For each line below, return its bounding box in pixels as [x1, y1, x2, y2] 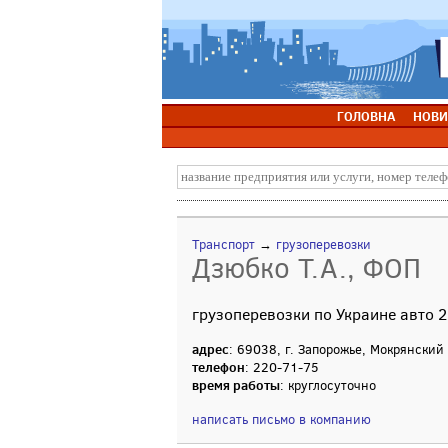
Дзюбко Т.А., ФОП [192, 250, 421, 287]
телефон [192, 358, 245, 376]
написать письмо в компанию [192, 411, 371, 428]
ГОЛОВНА [336, 107, 395, 125]
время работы [192, 376, 280, 394]
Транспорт [192, 236, 255, 253]
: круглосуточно [280, 377, 376, 394]
